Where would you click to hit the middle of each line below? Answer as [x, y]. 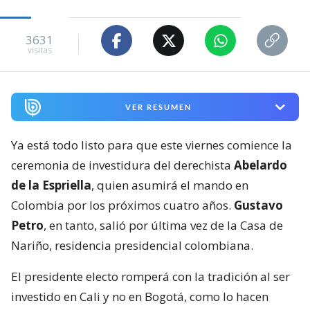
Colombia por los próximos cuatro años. [121, 206]
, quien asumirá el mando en [170, 185]
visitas [39, 50]
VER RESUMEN [158, 107]
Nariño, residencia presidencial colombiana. [132, 246]
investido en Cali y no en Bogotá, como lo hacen [140, 297]
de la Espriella [51, 185]
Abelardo [259, 165]
